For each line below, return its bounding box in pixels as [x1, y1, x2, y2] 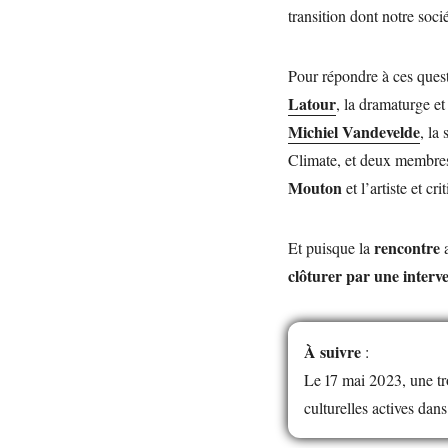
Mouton [288, 175, 342, 199]
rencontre [374, 235, 440, 259]
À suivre [304, 339, 365, 363]
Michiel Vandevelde [288, 119, 420, 143]
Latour [288, 91, 336, 115]
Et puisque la [288, 236, 374, 258]
